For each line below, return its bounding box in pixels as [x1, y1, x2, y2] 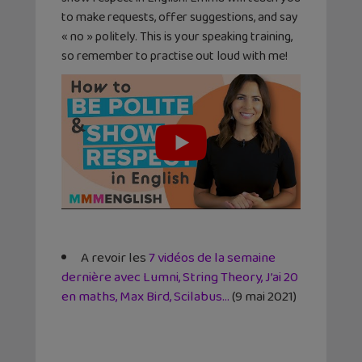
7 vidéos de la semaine [149, 246, 276, 269]
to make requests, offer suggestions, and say [61, 7, 298, 28]
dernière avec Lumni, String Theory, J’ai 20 [61, 266, 298, 288]
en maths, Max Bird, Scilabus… [61, 285, 229, 308]
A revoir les [81, 246, 149, 269]
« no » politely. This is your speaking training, [61, 27, 293, 48]
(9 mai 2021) [229, 285, 297, 308]
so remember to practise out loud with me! [61, 46, 288, 67]
